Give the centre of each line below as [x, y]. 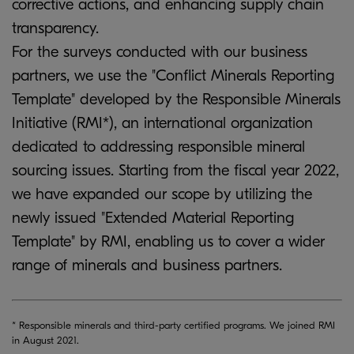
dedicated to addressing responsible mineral [158, 147]
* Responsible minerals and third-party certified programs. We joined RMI [173, 325]
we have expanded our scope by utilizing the [162, 194]
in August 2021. [45, 340]
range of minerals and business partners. [147, 265]
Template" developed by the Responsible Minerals [176, 99]
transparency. [55, 28]
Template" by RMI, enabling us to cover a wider [168, 241]
